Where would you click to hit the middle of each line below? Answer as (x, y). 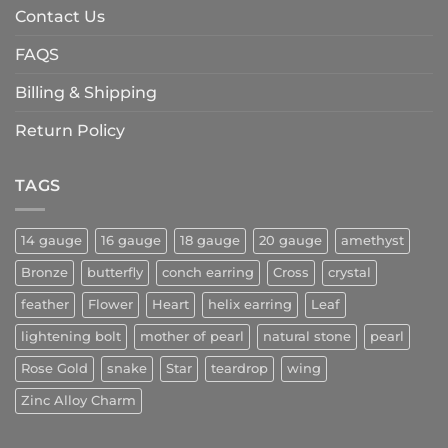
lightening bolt (71, 337)
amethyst (372, 241)
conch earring (208, 273)
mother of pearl (192, 337)
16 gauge (131, 241)
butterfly (115, 273)
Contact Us (60, 16)
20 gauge (290, 241)
